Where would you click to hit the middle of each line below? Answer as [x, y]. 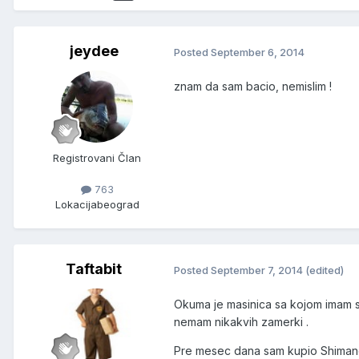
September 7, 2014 [257, 270]
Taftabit [94, 269]
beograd [118, 205]
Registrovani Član [97, 158]
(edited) [325, 270]
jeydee [94, 51]
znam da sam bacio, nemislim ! [253, 87]
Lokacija [76, 205]
